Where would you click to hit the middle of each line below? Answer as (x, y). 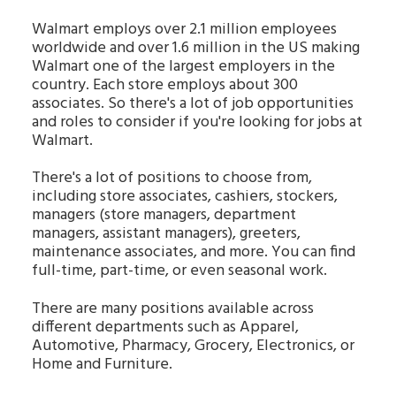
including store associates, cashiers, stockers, (185, 197)
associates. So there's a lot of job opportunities (193, 103)
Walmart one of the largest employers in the (183, 66)
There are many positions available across (173, 308)
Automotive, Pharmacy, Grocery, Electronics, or (193, 346)
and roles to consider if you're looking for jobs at (197, 122)
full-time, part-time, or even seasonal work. (179, 271)
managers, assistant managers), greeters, (166, 234)
